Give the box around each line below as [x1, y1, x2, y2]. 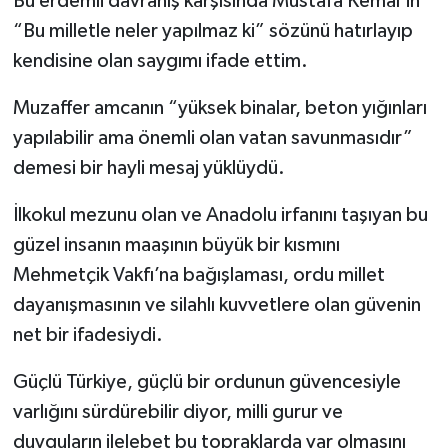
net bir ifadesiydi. [12, 324, 163, 345]
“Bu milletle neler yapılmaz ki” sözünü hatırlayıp [12, 20, 413, 41]
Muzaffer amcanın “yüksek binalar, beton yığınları [12, 97, 427, 118]
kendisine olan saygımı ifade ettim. [12, 50, 308, 71]
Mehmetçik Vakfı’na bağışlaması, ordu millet [12, 264, 385, 285]
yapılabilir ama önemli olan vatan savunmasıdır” [12, 127, 413, 148]
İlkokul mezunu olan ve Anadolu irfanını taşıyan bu [12, 204, 428, 225]
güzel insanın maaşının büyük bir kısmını [12, 234, 340, 255]
